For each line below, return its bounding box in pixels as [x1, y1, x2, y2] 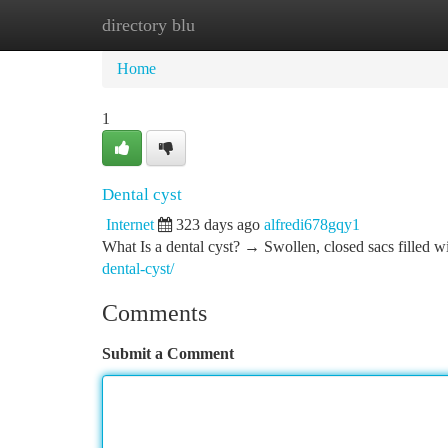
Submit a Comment [102, 345, 234, 362]
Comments [102, 300, 207, 326]
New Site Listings [201, 16, 314, 33]
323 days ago [176, 216, 260, 233]
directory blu [102, 15, 195, 35]
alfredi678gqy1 [264, 216, 360, 233]
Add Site [344, 16, 400, 33]
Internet [106, 216, 154, 233]
